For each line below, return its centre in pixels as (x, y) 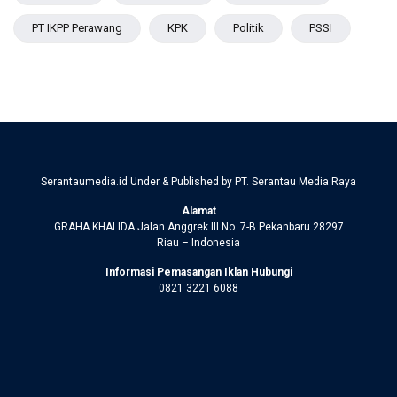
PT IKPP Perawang (77, 27)
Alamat (198, 210)
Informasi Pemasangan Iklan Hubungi (198, 272)
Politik (249, 27)
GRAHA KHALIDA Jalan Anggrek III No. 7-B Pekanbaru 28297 (198, 226)
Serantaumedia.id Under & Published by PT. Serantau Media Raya (198, 181)
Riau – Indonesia (198, 242)
